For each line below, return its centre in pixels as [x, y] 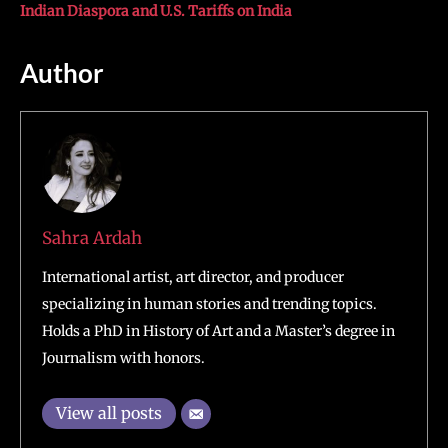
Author [62, 72]
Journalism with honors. [123, 357]
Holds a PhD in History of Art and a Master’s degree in [218, 330]
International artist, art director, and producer [193, 276]
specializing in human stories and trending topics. [209, 303]
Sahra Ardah [92, 237]
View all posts [109, 412]
